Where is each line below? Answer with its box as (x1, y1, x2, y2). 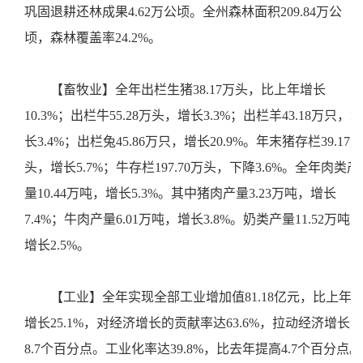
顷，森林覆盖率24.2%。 (24, 31, 168, 45)
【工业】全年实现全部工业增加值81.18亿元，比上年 (50, 290, 352, 304)
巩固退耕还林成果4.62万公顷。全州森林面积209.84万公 (24, 5, 342, 19)
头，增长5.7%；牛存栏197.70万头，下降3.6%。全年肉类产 (24, 160, 360, 174)
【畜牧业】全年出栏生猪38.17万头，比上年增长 (50, 83, 326, 96)
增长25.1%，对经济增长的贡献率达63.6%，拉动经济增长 (24, 316, 350, 330)
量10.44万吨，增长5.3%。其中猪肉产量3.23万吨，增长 (24, 186, 336, 200)
